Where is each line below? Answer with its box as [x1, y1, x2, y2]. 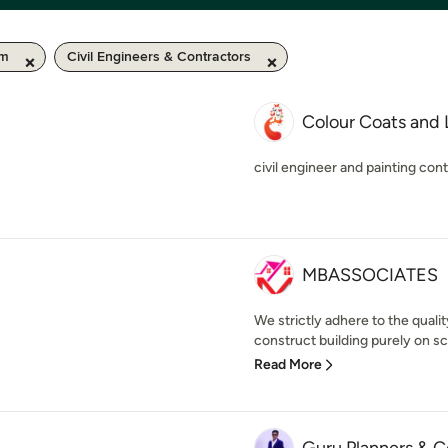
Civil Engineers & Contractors [67, 48, 251, 65]
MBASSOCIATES [302, 264, 438, 286]
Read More [254, 356, 322, 373]
